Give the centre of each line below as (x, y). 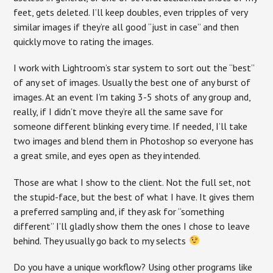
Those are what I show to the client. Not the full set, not (133, 182)
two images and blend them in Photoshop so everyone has (134, 141)
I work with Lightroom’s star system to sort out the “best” (134, 68)
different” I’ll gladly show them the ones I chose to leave (132, 226)
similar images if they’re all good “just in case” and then (126, 27)
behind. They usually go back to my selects (101, 240)
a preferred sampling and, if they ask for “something (119, 211)
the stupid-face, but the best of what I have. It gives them (134, 197)
